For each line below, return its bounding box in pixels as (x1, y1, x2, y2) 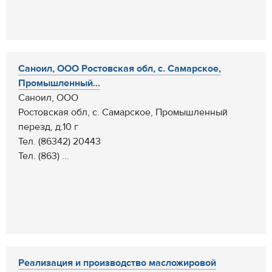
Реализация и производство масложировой (18, 257, 216, 269)
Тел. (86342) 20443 (18, 135, 101, 148)
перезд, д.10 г (18, 121, 78, 133)
